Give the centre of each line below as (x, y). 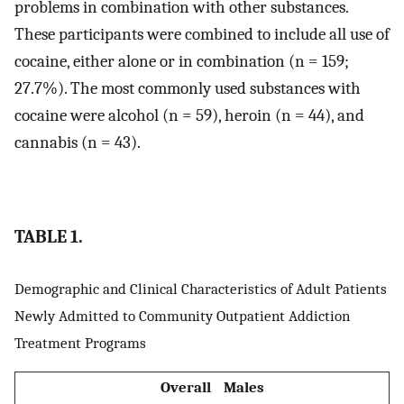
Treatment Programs (80, 342)
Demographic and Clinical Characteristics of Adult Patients (201, 288)
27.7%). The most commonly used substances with (188, 89)
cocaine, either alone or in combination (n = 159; (182, 62)
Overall (185, 387)
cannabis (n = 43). (78, 143)
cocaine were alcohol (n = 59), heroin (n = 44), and (189, 116)
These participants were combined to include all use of (202, 35)
